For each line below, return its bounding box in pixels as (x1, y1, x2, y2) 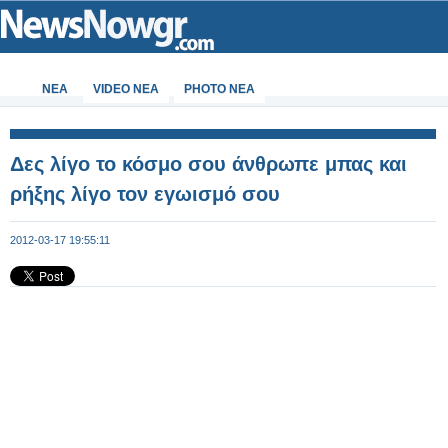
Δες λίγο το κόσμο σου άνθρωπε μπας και (10, 153, 407, 175)
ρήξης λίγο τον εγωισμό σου (10, 183, 280, 205)
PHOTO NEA (184, 82, 255, 96)
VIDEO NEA (93, 82, 159, 96)
